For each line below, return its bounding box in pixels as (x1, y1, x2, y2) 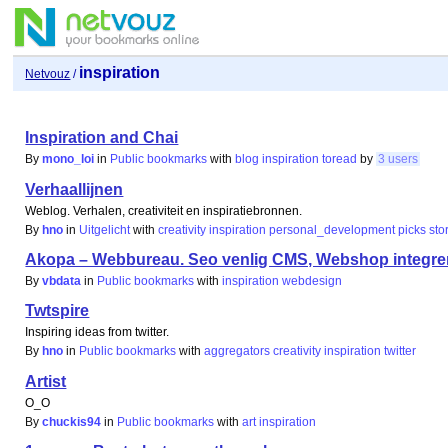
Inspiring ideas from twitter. (25, 325, 170, 340)
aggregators (204, 344, 271, 359)
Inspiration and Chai (25, 129, 179, 147)
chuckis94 (42, 414, 102, 429)
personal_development (269, 222, 396, 237)
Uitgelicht (79, 222, 131, 237)
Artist (25, 372, 67, 390)
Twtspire (25, 302, 90, 320)
